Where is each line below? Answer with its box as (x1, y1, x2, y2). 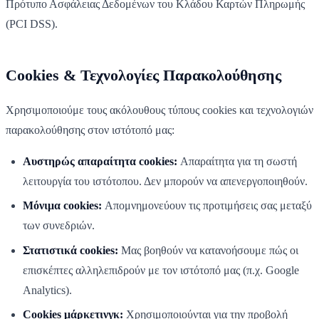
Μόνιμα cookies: (23, 199, 102, 212)
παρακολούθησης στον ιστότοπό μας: (6, 123, 174, 136)
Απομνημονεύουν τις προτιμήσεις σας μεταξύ (102, 199, 312, 212)
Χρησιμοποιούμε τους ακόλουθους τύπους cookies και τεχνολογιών (6, 103, 313, 116)
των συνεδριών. (23, 219, 95, 232)
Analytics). (23, 283, 72, 296)
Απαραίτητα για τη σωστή (177, 155, 297, 167)
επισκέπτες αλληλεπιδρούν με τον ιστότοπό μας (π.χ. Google (23, 263, 299, 276)
